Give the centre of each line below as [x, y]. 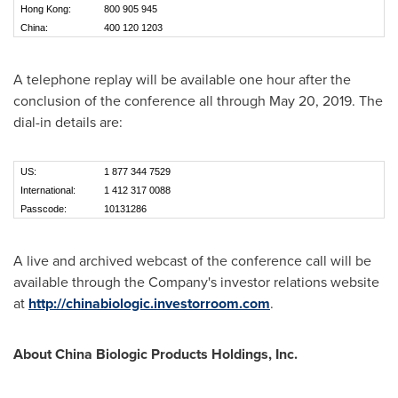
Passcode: [56, 209]
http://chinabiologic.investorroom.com [149, 303]
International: [56, 190]
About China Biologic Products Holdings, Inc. [155, 354]
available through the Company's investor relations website [196, 282]
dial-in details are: [68, 122]
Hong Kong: [54, 9]
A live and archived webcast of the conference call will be [192, 260]
